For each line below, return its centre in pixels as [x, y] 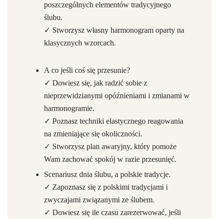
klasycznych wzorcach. [80, 43]
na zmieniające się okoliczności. [93, 134]
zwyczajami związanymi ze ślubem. [99, 200]
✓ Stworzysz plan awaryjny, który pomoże [110, 146]
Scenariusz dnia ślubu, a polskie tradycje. [107, 174]
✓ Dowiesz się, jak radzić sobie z [96, 83]
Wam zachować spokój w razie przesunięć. [110, 159]
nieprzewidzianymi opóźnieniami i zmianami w [117, 96]
